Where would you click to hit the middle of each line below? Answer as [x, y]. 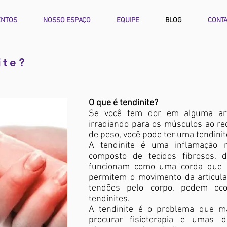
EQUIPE [128, 21]
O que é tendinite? [123, 103]
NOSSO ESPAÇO [67, 21]
